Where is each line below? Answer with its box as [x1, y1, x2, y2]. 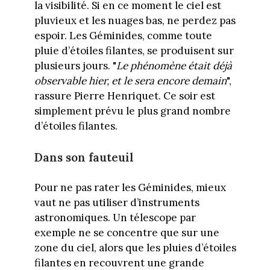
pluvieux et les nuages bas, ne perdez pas [34, 14, 236, 28]
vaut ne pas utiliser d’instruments [34, 195, 199, 209]
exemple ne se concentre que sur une [34, 225, 219, 239]
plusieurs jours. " [34, 59, 116, 73]
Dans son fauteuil [34, 149, 134, 165]
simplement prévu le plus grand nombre [34, 104, 231, 118]
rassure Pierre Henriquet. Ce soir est [34, 89, 215, 103]
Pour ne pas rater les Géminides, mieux [34, 180, 226, 194]
